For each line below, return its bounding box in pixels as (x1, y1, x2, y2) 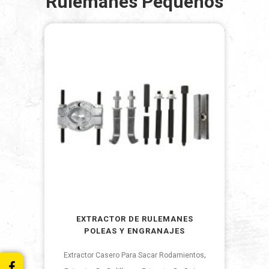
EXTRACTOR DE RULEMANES (76, 214, 193, 223)
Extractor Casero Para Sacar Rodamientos (63, 251, 204, 259)
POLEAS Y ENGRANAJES (84, 226, 185, 235)
